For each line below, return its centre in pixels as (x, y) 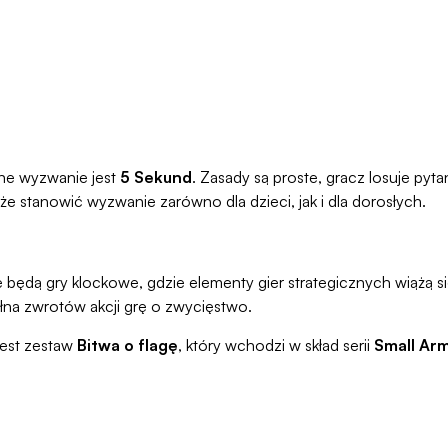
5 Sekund (156, 177)
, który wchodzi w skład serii (276, 345)
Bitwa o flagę (127, 345)
